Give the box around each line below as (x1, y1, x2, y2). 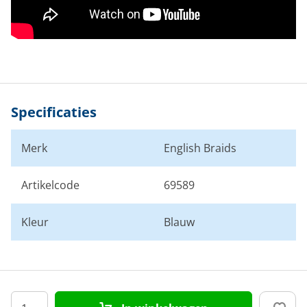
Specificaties (11, 103, 97, 122)
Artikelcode (21, 177, 79, 193)
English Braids (164, 140, 236, 156)
